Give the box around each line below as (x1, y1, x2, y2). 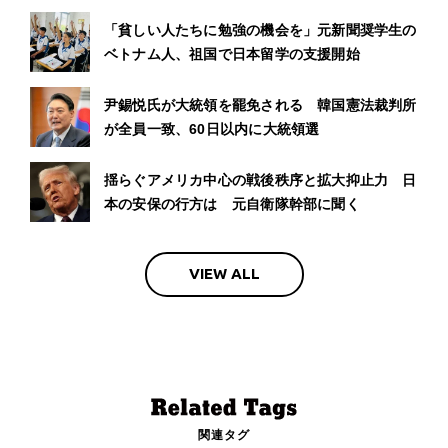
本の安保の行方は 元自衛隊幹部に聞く (104, 195, 360, 212)
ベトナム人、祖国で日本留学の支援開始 (104, 45, 360, 62)
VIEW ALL (188, 265, 260, 283)
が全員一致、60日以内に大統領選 (104, 120, 320, 137)
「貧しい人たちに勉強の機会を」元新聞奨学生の (104, 21, 417, 38)
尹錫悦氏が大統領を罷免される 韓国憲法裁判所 (104, 96, 417, 113)
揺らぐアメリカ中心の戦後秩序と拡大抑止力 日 (104, 171, 417, 188)
